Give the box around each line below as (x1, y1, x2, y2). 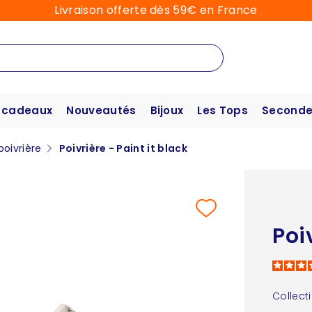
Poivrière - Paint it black (58, 141, 187, 156)
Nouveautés (66, 103, 136, 118)
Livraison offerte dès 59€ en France (54, 2, 258, 18)
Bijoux (150, 103, 184, 118)
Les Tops (197, 103, 248, 118)
